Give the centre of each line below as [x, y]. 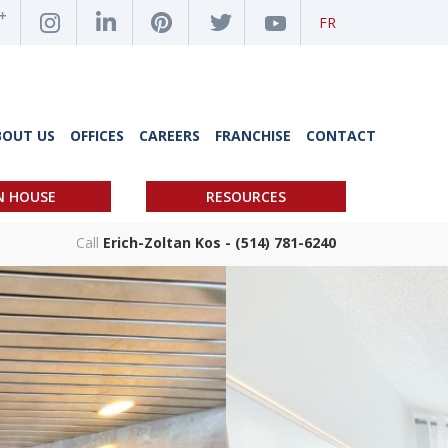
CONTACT [341, 135]
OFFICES [97, 135]
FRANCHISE [253, 135]
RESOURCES [246, 196]
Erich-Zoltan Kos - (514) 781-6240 [219, 242]
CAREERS [169, 135]
